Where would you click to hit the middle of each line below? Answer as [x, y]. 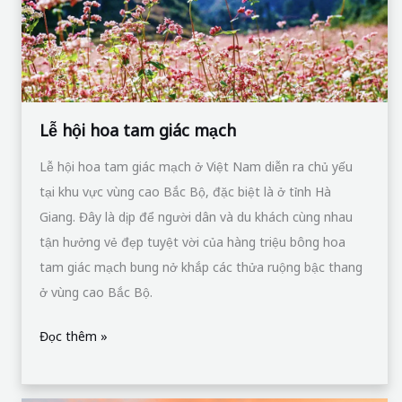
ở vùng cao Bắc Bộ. [96, 293]
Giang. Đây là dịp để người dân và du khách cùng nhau [197, 217]
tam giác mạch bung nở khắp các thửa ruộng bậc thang [201, 267]
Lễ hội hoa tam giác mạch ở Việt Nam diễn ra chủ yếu [197, 167]
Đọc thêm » [74, 336]
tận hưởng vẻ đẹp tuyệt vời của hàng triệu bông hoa [193, 242]
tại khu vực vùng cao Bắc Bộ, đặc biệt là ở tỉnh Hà [186, 192]
